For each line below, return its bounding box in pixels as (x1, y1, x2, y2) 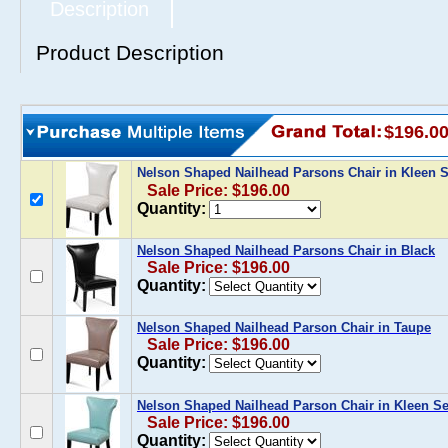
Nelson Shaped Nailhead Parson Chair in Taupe (137, 320, 431, 335)
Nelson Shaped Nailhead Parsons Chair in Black (137, 243, 435, 258)
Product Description (36, 41, 224, 64)
